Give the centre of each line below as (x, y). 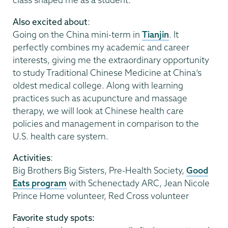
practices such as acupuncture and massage (100, 98)
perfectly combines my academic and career (101, 47)
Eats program (40, 183)
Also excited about (50, 21)
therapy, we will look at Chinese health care (98, 110)
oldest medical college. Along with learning (98, 85)
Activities (32, 158)
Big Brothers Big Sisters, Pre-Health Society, (99, 170)
